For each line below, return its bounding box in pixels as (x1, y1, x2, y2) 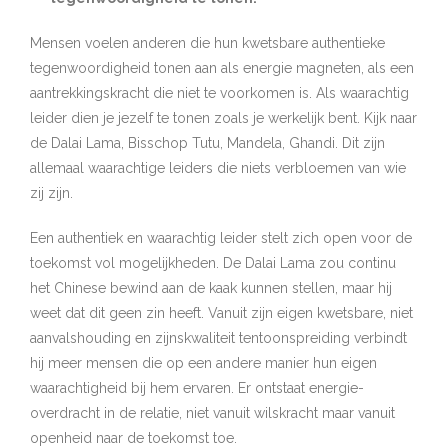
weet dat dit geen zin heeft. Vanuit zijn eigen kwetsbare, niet (30, 305, 413, 321)
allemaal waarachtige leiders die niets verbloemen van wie (30, 160, 406, 176)
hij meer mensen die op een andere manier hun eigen (30, 355, 377, 371)
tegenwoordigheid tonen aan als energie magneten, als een (30, 60, 414, 76)
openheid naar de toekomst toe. (30, 430, 237, 446)
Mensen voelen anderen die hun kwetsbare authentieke (30, 35, 385, 51)
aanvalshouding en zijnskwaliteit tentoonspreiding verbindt (30, 330, 407, 346)
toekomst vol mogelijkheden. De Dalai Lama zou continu (30, 255, 396, 271)
